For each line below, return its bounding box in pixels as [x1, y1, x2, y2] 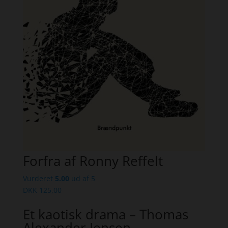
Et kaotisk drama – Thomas [22, 205, 188, 224]
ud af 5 [69, 174, 95, 184]
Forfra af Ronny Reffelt [22, 152, 163, 170]
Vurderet [22, 174, 55, 184]
